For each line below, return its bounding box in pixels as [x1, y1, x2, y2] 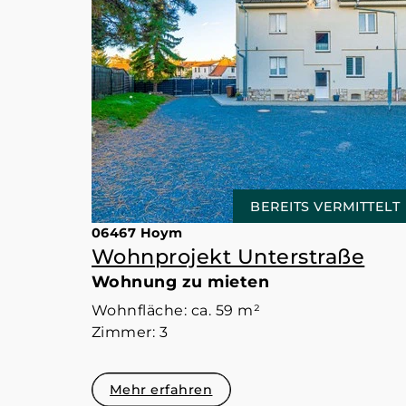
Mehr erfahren [109, 382, 213, 399]
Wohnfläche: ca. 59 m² [91, 301, 261, 319]
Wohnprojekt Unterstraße [91, 243, 365, 269]
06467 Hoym [91, 224, 183, 241]
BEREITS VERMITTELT [250, 198, 401, 215]
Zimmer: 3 [91, 323, 169, 341]
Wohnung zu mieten [91, 271, 270, 291]
